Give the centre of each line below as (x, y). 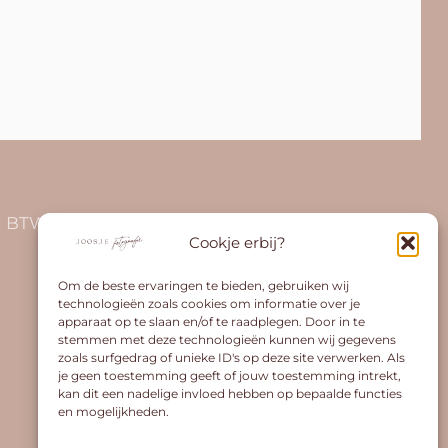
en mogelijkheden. (113, 411)
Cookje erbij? (238, 242)
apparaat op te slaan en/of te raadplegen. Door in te (211, 321)
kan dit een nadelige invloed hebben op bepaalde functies (230, 393)
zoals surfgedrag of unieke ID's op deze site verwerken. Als (231, 357)
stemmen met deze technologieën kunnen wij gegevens (227, 339)
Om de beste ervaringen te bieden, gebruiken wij (203, 285)
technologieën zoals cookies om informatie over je (209, 303)
